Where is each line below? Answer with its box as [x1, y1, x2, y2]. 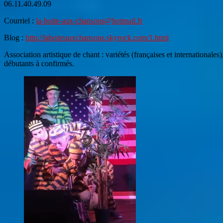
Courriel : [4, 16, 36, 25]
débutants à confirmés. [4, 59, 74, 68]
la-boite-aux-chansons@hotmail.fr [36, 16, 142, 25]
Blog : [4, 33, 25, 42]
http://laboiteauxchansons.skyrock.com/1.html [25, 33, 169, 42]
